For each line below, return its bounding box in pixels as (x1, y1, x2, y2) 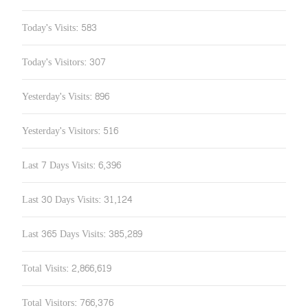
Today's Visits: (22, 19, 81, 36)
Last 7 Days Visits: (22, 156, 98, 174)
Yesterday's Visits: (22, 87, 95, 105)
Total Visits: (22, 259, 71, 277)
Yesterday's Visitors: (22, 122, 103, 140)
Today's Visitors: (22, 53, 89, 71)
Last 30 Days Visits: (22, 190, 104, 208)
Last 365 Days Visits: (22, 225, 109, 243)
